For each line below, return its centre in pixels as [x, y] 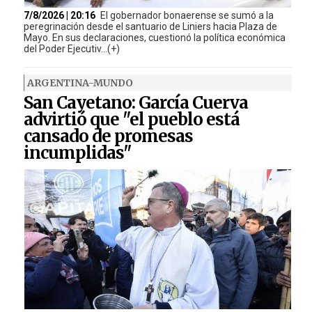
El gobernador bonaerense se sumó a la [187, 15]
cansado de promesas [108, 136]
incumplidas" [77, 153]
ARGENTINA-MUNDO [80, 83]
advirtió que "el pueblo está [131, 119]
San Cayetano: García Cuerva [135, 102]
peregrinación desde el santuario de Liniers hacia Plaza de [150, 26]
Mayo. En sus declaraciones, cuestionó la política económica [154, 37]
